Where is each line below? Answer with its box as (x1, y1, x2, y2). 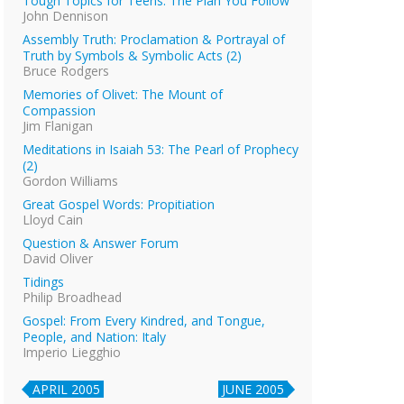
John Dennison (23, 6, 108, 24)
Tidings (23, 272, 64, 290)
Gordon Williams (23, 171, 118, 189)
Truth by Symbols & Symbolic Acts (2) (23, 46, 242, 64)
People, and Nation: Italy (23, 327, 166, 345)
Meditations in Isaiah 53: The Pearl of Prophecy (23, 140, 298, 158)
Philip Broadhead (23, 288, 122, 306)
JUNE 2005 (222, 380, 284, 398)
